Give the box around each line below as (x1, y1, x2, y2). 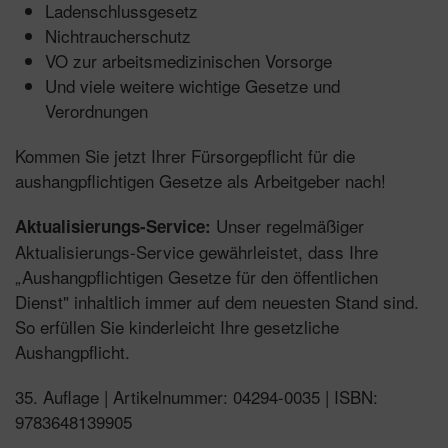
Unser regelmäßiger (211, 212, 364, 238)
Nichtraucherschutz (45, 22, 191, 48)
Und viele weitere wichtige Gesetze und (45, 72, 340, 98)
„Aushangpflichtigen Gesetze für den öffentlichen (15, 263, 378, 289)
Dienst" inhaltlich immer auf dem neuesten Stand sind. (15, 288, 419, 314)
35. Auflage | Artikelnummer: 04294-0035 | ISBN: (15, 383, 378, 409)
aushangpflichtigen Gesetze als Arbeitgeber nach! (15, 167, 386, 193)
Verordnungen (45, 97, 148, 123)
